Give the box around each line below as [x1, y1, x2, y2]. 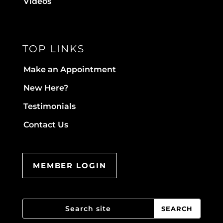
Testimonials [23, 101, 76, 111]
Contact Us [23, 119, 68, 129]
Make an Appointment [23, 64, 116, 74]
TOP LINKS [22, 42, 85, 55]
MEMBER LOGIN [32, 160, 107, 170]
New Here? [23, 83, 68, 93]
